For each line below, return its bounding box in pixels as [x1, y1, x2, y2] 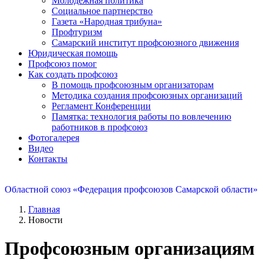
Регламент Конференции [52, 100, 151, 111]
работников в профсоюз [52, 122, 147, 132]
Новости [28, 214, 63, 225]
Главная [28, 204, 60, 214]
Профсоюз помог [28, 58, 97, 69]
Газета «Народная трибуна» [52, 16, 162, 26]
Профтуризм [52, 26, 102, 37]
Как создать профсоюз [28, 69, 117, 79]
